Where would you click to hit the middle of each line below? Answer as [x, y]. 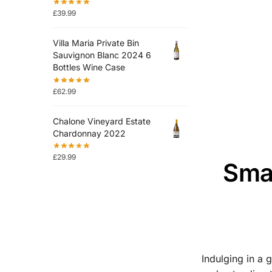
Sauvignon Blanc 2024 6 [102, 55]
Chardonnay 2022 [89, 134]
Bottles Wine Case [89, 67]
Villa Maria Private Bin [96, 43]
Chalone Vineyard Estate [101, 121]
